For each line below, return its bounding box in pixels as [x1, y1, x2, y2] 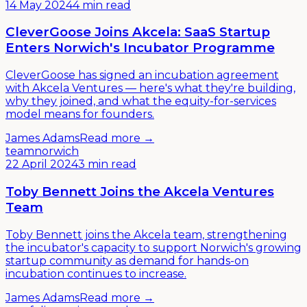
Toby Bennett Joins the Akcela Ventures [5, 183, 274, 199]
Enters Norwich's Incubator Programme [5, 40, 275, 56]
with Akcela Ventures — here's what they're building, [5, 82, 295, 95]
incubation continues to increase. [5, 267, 186, 280]
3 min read [78, 158, 136, 171]
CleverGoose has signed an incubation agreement [5, 69, 279, 82]
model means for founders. [5, 108, 154, 121]
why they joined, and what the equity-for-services [5, 95, 276, 108]
